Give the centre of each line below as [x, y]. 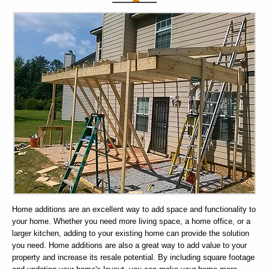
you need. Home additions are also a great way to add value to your [129, 245]
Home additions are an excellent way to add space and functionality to [134, 209]
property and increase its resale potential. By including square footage [133, 257]
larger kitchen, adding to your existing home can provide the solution [131, 233]
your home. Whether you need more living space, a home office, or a [131, 221]
